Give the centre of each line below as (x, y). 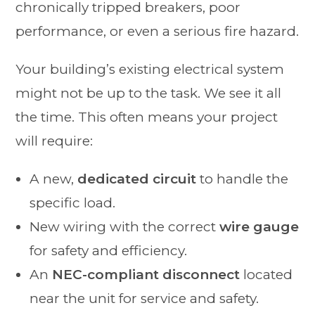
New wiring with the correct (125, 227)
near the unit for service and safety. (144, 299)
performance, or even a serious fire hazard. (157, 32)
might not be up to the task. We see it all (149, 94)
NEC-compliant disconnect (146, 275)
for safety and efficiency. (109, 251)
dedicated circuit (137, 179)
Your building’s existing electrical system (150, 70)
